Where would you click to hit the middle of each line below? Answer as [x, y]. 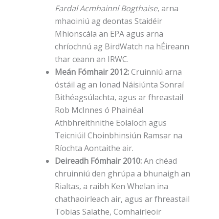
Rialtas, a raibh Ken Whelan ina [111, 186]
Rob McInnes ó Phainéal [99, 110]
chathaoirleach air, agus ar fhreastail [122, 199]
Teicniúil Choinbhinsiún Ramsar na [119, 136]
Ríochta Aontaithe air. [94, 148]
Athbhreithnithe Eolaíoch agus [111, 123]
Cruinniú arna [155, 72]
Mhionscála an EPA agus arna [109, 34]
